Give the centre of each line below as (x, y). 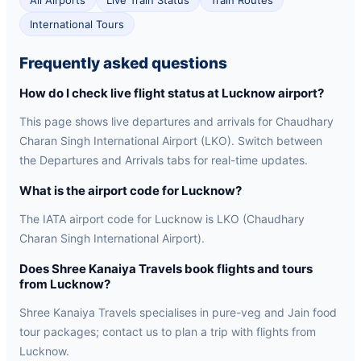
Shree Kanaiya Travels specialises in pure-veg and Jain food (178, 312)
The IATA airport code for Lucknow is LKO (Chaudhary (162, 219)
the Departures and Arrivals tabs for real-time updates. (164, 160)
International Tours (77, 24)
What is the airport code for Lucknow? (131, 191)
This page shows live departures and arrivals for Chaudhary (176, 121)
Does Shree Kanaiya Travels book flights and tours (166, 269)
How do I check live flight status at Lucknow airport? (172, 93)
